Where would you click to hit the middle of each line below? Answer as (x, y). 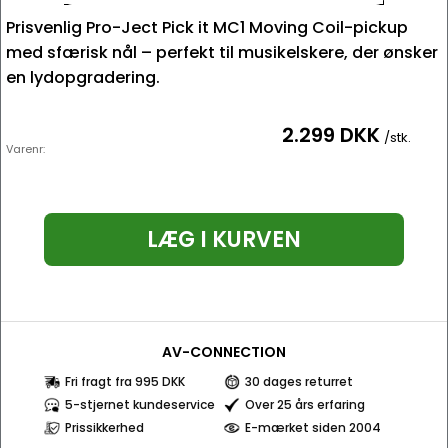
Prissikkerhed (104, 427)
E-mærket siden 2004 (313, 427)
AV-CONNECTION (224, 352)
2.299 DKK (331, 135)
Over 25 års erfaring (305, 404)
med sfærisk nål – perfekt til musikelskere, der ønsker (222, 52)
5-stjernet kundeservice (140, 404)
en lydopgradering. (83, 77)
